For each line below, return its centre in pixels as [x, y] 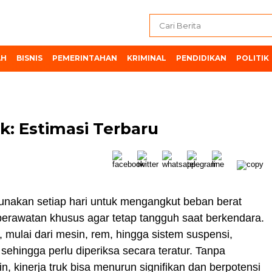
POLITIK [253, 58]
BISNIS [29, 58]
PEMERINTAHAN [85, 58]
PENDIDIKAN [201, 58]
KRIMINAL [147, 58]
